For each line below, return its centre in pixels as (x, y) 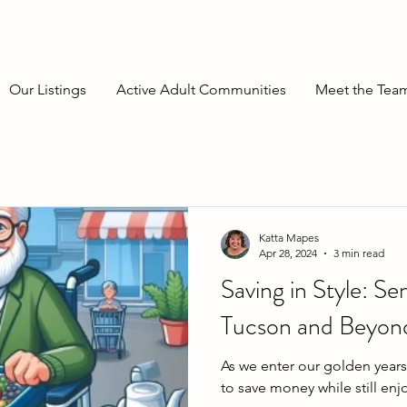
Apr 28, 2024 (288, 253)
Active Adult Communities (201, 89)
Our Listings (48, 89)
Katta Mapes (289, 238)
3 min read (359, 253)
